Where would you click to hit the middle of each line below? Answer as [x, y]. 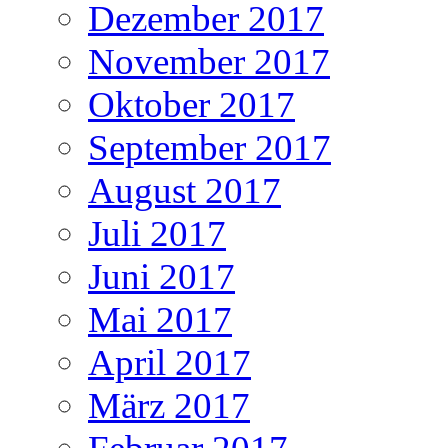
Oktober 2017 [191, 104]
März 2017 [169, 405]
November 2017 [209, 61]
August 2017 [184, 190]
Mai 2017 [160, 319]
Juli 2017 [157, 233]
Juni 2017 [161, 276]
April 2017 [169, 362]
